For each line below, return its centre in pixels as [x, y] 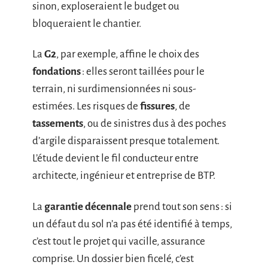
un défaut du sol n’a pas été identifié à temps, [132, 224]
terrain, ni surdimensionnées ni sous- [114, 89]
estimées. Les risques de [86, 106]
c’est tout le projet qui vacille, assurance [119, 241]
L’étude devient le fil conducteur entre [115, 158]
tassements [58, 124]
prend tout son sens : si [182, 206]
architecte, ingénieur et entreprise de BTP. [124, 176]
